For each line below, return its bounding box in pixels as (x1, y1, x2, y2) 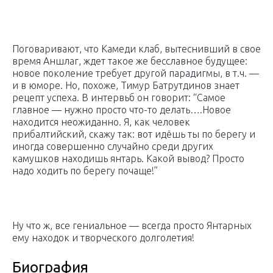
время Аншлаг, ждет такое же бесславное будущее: (12, 55, 247, 67)
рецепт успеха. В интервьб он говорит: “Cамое (12, 92, 225, 104)
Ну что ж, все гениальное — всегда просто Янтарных (12, 220, 252, 232)
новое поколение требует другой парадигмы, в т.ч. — (12, 68, 259, 79)
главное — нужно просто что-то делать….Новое (12, 104, 231, 116)
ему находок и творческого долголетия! (12, 232, 194, 244)
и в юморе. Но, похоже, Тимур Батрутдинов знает (12, 80, 239, 91)
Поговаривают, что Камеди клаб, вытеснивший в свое (12, 43, 261, 55)
